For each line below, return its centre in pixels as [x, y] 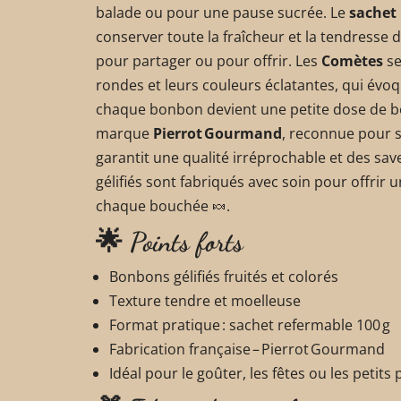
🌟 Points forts [170, 241]
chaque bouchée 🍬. [163, 205]
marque [124, 133]
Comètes [352, 60]
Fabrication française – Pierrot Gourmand [247, 349]
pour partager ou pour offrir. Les [209, 60]
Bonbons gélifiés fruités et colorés [224, 276]
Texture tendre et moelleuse [205, 300]
